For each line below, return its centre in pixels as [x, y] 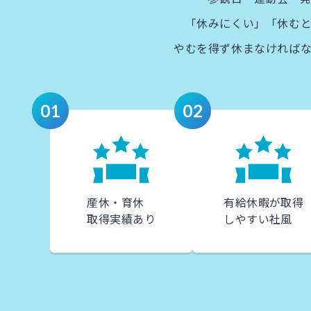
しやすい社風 [258, 219]
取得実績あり [121, 219]
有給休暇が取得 [264, 202]
